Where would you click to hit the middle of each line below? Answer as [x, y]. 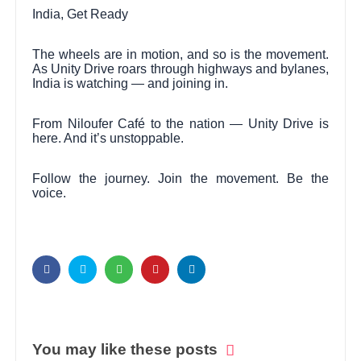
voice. [50, 193]
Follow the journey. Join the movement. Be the [180, 178]
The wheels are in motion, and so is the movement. [180, 54]
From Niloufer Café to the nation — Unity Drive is [180, 123]
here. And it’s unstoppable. [108, 138]
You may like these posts [125, 350]
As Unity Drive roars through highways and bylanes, [180, 68]
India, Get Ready [81, 14]
